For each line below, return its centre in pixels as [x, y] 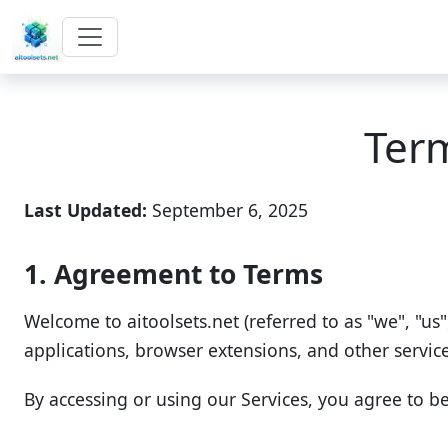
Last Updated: [85, 210]
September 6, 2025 [227, 210]
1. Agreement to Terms [173, 274]
